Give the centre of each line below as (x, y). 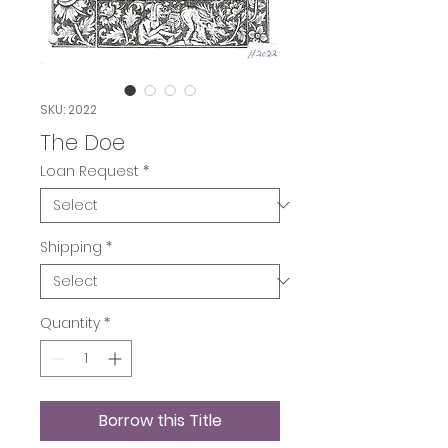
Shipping (71, 246)
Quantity (70, 322)
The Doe (82, 142)
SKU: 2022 (68, 109)
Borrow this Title (160, 420)
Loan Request (89, 170)
